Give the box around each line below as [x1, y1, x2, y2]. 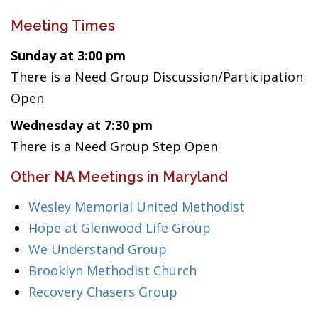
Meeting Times [11, 17, 115, 34]
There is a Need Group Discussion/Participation [11, 68, 303, 85]
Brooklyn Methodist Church [28, 262, 197, 279]
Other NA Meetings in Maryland [11, 168, 228, 185]
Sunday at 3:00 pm [11, 47, 126, 64]
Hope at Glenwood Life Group [28, 219, 211, 236]
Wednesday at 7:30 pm [11, 116, 153, 133]
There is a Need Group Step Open [11, 138, 218, 155]
